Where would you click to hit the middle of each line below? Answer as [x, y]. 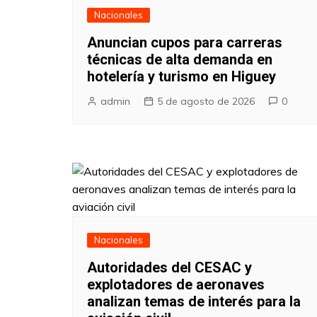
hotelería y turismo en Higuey [181, 76]
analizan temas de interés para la [194, 301]
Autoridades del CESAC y [169, 267]
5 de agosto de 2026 [206, 101]
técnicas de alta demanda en [180, 59]
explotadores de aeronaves [176, 284]
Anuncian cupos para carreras [185, 42]
